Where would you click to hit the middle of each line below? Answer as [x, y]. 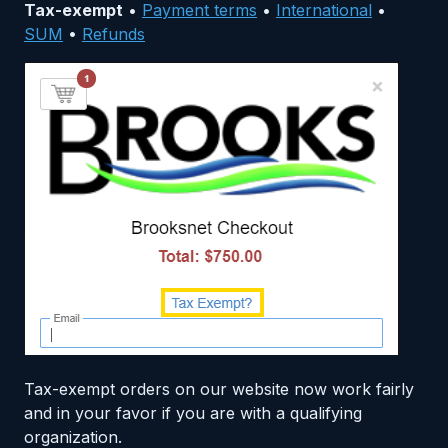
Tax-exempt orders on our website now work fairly [219, 388]
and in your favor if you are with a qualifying [193, 412]
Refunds [113, 33]
